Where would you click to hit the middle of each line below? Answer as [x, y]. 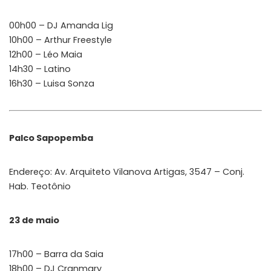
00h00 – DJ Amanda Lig [61, 25]
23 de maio [34, 220]
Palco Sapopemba [51, 138]
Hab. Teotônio [40, 186]
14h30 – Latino [40, 69]
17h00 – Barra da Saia [56, 254]
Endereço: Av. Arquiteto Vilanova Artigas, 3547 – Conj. [127, 171]
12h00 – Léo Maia [46, 54]
